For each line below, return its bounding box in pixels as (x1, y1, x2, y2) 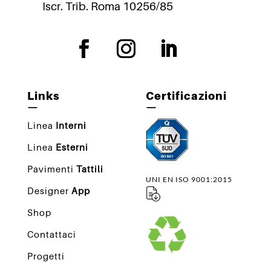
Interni (55, 119, 87, 131)
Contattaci (27, 228, 76, 240)
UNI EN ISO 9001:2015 (145, 174, 232, 184)
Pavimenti (27, 163, 76, 174)
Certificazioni (145, 89, 227, 102)
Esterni (55, 141, 88, 152)
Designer (27, 184, 71, 196)
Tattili (76, 163, 103, 174)
